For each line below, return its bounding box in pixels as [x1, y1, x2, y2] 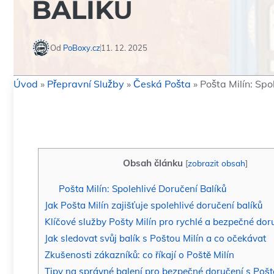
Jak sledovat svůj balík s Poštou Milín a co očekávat [45, 232, 266, 245]
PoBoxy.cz [63, 42, 100, 53]
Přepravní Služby [47, 78, 124, 90]
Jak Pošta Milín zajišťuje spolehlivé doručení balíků [45, 199, 262, 212]
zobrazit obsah [187, 158, 245, 168]
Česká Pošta [133, 78, 191, 90]
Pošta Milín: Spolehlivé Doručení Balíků [58, 183, 226, 195]
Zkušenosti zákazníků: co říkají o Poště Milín [45, 249, 234, 261]
